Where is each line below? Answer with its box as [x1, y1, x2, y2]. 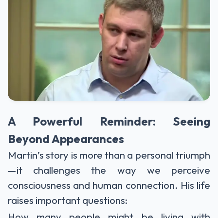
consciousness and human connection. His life [8, 178, 210, 191]
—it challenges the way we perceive [8, 163, 210, 176]
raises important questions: [8, 193, 127, 206]
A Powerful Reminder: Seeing [8, 113, 210, 128]
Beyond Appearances [8, 131, 124, 146]
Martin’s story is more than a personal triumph [8, 148, 210, 161]
